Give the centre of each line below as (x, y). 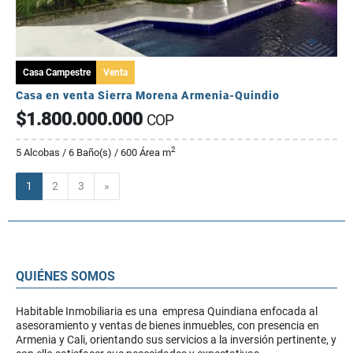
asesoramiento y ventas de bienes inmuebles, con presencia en (167, 326)
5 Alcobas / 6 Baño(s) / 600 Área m (93, 153)
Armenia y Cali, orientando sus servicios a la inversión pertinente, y (176, 340)
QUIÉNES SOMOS (65, 277)
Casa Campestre (57, 73)
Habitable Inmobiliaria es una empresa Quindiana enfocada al (167, 312)
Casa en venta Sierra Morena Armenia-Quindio (148, 96)
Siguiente (131, 186)
